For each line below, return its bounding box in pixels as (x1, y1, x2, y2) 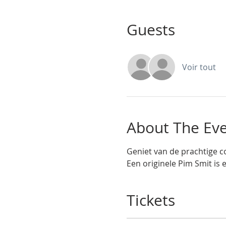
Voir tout (182, 62, 216, 73)
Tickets (126, 190, 175, 210)
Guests (126, 20, 175, 40)
